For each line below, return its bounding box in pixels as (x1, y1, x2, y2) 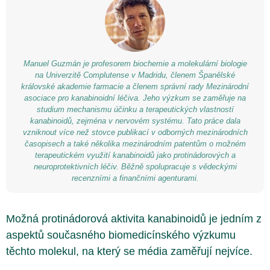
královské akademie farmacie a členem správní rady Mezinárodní (21, 82, 249, 91)
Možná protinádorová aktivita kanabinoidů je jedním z (6, 213, 262, 225)
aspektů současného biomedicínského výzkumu (6, 229, 236, 241)
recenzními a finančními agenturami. (71, 174, 199, 183)
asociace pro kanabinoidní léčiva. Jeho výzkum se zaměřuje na (24, 93, 246, 102)
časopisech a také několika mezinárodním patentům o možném (24, 139, 246, 148)
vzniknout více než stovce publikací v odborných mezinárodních (22, 128, 248, 137)
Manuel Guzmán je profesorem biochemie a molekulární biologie (23, 59, 247, 68)
